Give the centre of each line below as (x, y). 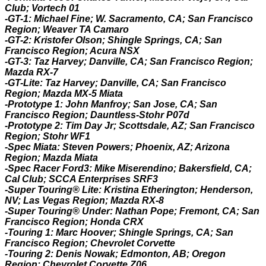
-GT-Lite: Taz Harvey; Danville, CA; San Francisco (115, 83)
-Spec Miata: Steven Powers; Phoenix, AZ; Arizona (117, 147)
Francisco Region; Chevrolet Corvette (90, 243)
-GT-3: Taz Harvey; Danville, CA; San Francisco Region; (129, 61)
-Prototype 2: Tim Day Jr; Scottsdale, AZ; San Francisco (130, 126)
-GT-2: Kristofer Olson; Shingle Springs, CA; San (113, 40)
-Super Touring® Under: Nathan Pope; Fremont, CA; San (132, 211)
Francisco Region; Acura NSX (72, 51)
